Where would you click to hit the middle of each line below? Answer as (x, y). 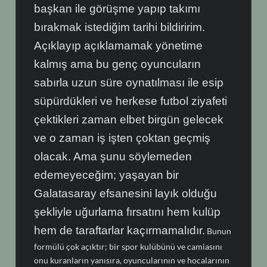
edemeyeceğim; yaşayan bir (107, 175)
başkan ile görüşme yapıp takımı (117, 9)
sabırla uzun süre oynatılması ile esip (129, 83)
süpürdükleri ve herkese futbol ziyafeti (131, 101)
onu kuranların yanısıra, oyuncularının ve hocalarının (132, 260)
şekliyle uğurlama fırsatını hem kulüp (128, 212)
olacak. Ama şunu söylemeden (113, 157)
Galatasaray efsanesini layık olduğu (126, 194)
